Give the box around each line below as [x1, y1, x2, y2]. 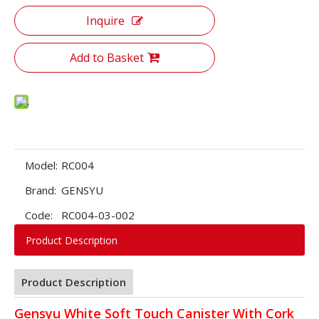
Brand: [25, 183, 56, 197]
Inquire [86, 13, 125, 28]
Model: [25, 158, 58, 172]
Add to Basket [70, 50, 144, 66]
